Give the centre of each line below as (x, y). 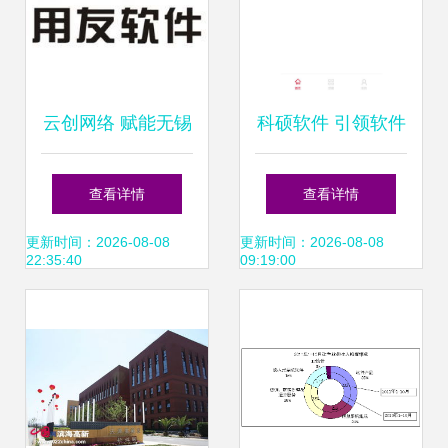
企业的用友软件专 (117, 183)
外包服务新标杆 (331, 183)
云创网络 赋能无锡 (117, 123)
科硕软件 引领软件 (331, 123)
